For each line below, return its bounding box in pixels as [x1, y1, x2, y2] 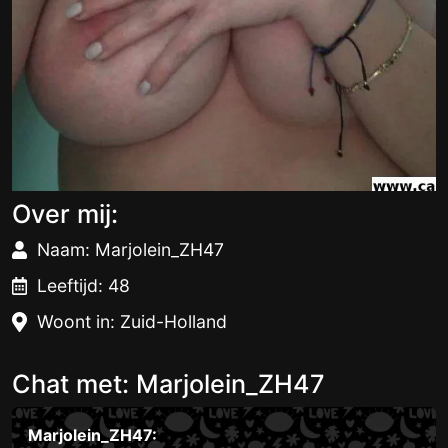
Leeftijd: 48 [37, 275, 130, 296]
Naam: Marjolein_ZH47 [37, 239, 224, 260]
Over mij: [12, 199, 118, 229]
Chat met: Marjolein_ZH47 [12, 369, 325, 399]
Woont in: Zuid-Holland [37, 311, 227, 332]
